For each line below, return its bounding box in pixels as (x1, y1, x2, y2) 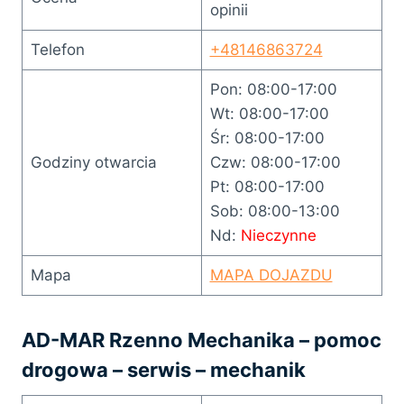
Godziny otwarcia (30, 152, 157, 171)
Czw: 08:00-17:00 (209, 152, 341, 171)
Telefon (30, 40, 85, 59)
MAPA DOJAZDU (209, 265, 333, 284)
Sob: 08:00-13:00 (209, 201, 340, 220)
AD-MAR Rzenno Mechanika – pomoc (22, 327, 381, 352)
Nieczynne (240, 225, 317, 244)
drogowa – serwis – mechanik (22, 357, 306, 381)
